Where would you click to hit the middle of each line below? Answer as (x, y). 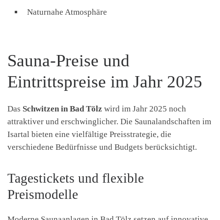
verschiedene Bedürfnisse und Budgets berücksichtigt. (102, 147)
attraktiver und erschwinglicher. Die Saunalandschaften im (109, 122)
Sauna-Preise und (69, 61)
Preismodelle (43, 194)
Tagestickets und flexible (76, 178)
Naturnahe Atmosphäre (67, 12)
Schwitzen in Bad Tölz (62, 109)
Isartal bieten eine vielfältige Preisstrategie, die (89, 135)
